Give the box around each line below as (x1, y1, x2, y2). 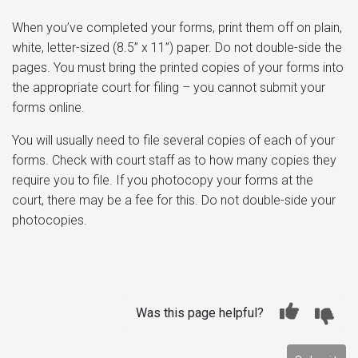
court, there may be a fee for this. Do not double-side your (12, 192, 336, 208)
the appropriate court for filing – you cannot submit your (12, 79, 325, 95)
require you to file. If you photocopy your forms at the (12, 172, 313, 188)
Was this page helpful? (136, 304, 264, 320)
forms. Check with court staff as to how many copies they (12, 152, 336, 168)
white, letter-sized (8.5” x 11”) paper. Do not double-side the (12, 39, 342, 55)
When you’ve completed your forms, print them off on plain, (12, 19, 342, 35)
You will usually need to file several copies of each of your (12, 132, 335, 148)
